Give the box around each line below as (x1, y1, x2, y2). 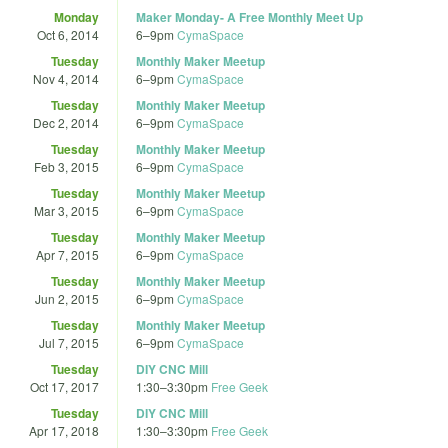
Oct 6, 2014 (37, 25, 99, 43)
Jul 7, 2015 (39, 333, 99, 351)
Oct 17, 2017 (30, 377, 99, 395)
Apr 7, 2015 (36, 245, 99, 263)
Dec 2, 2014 (33, 113, 99, 131)
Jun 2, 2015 (35, 289, 99, 307)
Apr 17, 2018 (29, 421, 99, 439)
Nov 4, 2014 (33, 69, 99, 87)
